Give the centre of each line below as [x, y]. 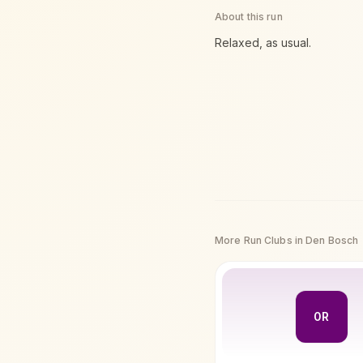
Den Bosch [332, 240]
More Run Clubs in [261, 240]
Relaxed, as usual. [263, 43]
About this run [249, 17]
